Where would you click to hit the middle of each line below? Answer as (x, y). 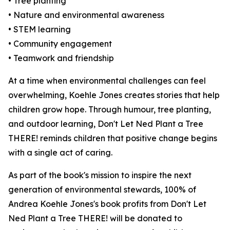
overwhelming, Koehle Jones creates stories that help (114, 95)
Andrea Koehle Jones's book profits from (89, 204)
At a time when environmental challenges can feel (107, 81)
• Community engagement (60, 44)
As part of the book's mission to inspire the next (100, 175)
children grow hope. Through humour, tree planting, (110, 109)
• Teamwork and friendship (61, 58)
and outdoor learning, (53, 124)
